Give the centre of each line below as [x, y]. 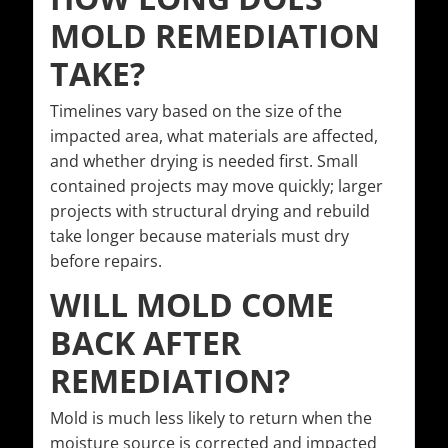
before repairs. [106, 261]
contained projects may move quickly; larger [216, 186]
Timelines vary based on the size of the [196, 111]
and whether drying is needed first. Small [204, 161]
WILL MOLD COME [192, 305]
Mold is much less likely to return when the [211, 418]
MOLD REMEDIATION [215, 36]
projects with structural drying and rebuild [210, 211]
